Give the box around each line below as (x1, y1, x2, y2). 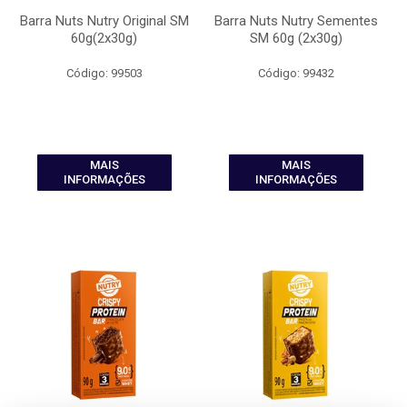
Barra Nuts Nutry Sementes (213, 13, 378, 29)
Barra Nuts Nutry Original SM (19, 13, 189, 29)
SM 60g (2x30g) (249, 30, 342, 46)
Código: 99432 (257, 66, 334, 80)
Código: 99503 (65, 66, 143, 80)
